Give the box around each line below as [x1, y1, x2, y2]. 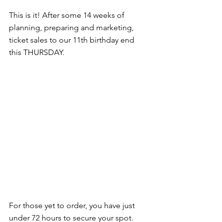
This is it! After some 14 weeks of [9, 10, 126, 20]
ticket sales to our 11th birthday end [9, 35, 136, 45]
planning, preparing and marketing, [9, 23, 136, 33]
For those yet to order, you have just [9, 201, 137, 211]
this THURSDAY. [9, 48, 64, 57]
